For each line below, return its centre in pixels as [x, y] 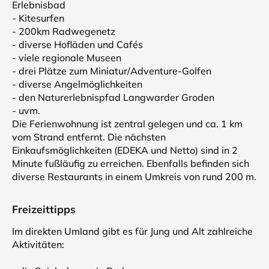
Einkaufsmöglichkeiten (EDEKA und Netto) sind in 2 [125, 150]
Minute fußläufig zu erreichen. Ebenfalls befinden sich [131, 163]
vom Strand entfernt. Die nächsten [89, 137]
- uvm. [26, 110]
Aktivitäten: [38, 244]
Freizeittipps [44, 209]
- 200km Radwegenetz [64, 31]
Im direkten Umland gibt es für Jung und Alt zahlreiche [132, 231]
